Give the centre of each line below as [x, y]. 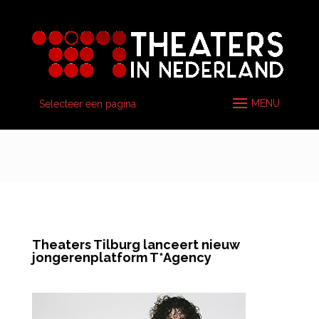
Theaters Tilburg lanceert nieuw [136, 245]
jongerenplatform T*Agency [121, 257]
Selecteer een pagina [87, 104]
